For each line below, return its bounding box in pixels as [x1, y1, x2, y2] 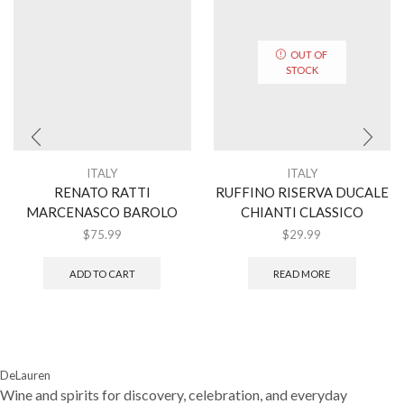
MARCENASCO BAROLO [26, 203, 179, 220]
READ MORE [273, 267, 331, 280]
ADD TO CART [69, 267, 135, 280]
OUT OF [290, 48, 328, 60]
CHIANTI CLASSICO [240, 203, 363, 220]
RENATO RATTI [53, 183, 151, 200]
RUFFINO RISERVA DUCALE [215, 183, 389, 200]
